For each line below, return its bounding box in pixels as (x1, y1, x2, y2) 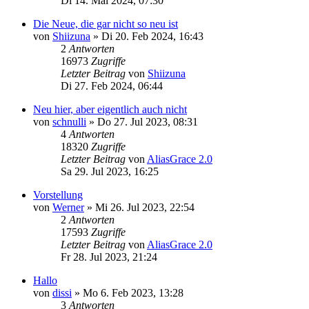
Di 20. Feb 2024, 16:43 (101, 30, 203, 42)
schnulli (52, 115, 86, 128)
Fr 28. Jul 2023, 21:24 (61, 250, 157, 263)
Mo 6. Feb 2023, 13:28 (83, 286, 183, 299)
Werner (52, 201, 84, 213)
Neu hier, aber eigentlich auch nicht (33, 103, 187, 115)
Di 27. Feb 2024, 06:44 (61, 79, 163, 92)
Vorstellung (33, 188, 83, 201)
